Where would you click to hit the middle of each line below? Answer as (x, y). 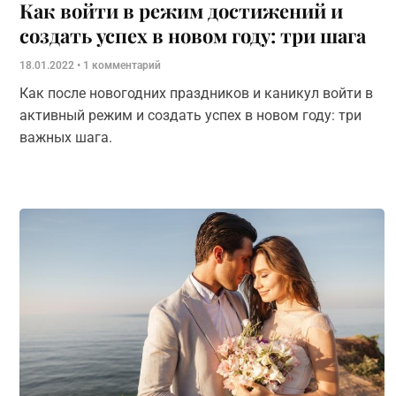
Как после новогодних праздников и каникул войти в (196, 93)
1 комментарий (121, 65)
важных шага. (68, 137)
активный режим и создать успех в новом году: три (190, 115)
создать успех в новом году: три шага (193, 35)
